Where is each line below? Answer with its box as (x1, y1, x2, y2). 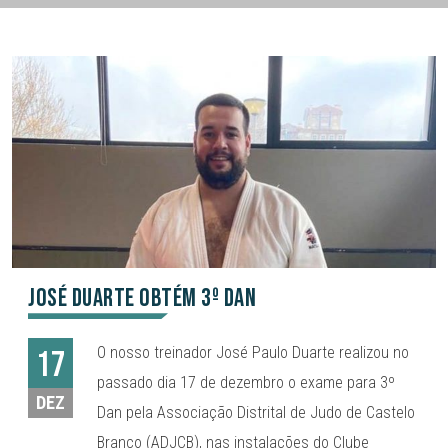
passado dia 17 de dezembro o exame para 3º (97, 373, 396, 393)
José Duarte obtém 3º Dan (28, 283, 256, 315)
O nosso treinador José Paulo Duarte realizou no (97, 343, 410, 363)
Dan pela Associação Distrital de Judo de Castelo (97, 403, 416, 423)
